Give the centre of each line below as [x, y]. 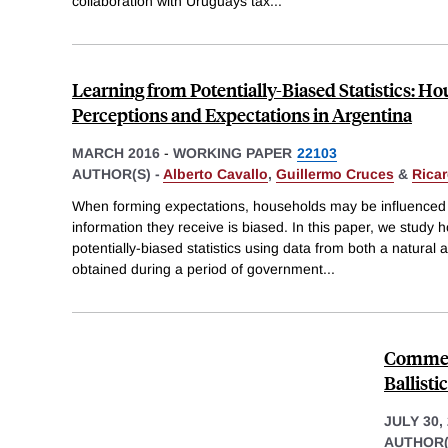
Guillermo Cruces [335, 173]
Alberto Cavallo [215, 173]
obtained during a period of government [197, 268]
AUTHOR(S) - [117, 173]
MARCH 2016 [116, 152]
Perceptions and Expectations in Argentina [242, 114]
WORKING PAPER [232, 152]
